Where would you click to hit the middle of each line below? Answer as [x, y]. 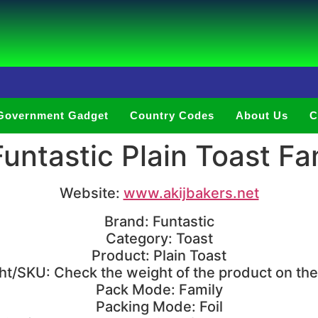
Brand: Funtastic [159, 221]
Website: [91, 193]
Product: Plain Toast [159, 256]
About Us [262, 115]
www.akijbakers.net [191, 193]
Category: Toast [159, 238]
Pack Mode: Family [159, 290]
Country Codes [172, 115]
